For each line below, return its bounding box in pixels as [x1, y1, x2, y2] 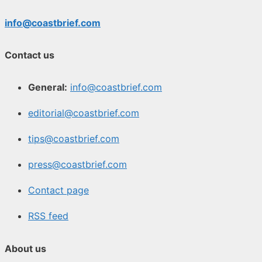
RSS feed [28, 210, 68, 222]
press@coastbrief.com [28, 158, 127, 171]
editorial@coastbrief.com [28, 107, 139, 119]
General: [28, 81, 67, 94]
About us [5, 242, 46, 254]
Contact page [28, 184, 89, 196]
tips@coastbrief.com [28, 133, 119, 145]
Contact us [5, 49, 54, 61]
